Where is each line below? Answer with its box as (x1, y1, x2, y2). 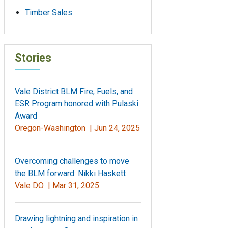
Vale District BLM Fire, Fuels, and (15, 86, 133, 96)
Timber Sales (25, 7, 72, 17)
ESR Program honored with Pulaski (15, 98, 138, 108)
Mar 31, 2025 (52, 180, 99, 190)
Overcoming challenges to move (15, 156, 129, 166)
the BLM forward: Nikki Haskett (15, 168, 126, 178)
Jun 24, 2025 (94, 123, 140, 133)
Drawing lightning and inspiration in (15, 213, 138, 223)
